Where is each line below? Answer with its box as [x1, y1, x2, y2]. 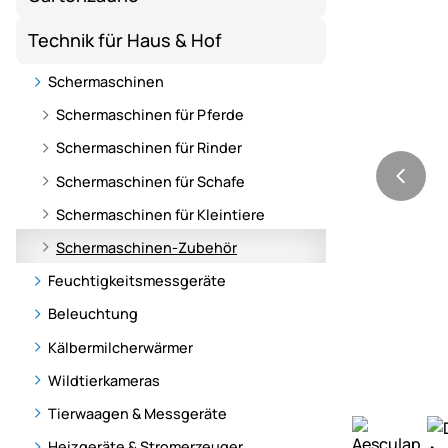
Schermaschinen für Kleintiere [56, 204, 265, 224]
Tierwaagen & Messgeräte [48, 403, 227, 423]
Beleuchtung [48, 304, 138, 324]
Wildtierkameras [48, 370, 160, 390]
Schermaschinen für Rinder [56, 138, 242, 158]
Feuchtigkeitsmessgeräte [48, 271, 226, 291]
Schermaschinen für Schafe [56, 171, 245, 191]
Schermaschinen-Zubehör [56, 238, 237, 258]
